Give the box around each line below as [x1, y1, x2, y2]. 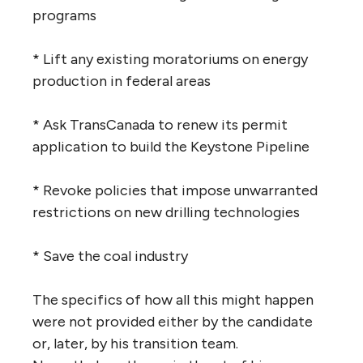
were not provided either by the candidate [32, 312, 313, 331]
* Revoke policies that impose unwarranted [32, 181, 318, 199]
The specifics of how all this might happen [32, 290, 314, 309]
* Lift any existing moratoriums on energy [32, 49, 308, 68]
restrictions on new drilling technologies [32, 203, 300, 221]
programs [32, 6, 96, 24]
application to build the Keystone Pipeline [32, 137, 310, 156]
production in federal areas [32, 71, 211, 90]
